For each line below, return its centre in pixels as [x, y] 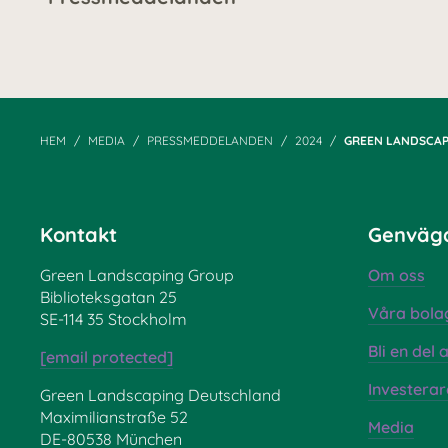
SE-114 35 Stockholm [113, 319]
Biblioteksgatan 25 [108, 297]
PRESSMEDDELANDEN [210, 141]
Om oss [396, 275]
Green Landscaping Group [137, 275]
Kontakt [78, 235]
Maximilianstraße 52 [114, 417]
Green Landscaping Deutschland [160, 395]
